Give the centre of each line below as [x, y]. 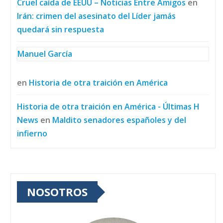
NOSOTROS [57, 192]
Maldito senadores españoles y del [119, 120]
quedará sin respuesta [60, 30]
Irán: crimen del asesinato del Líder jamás [96, 16]
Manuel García [45, 54]
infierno [32, 134]
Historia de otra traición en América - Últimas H [108, 107]
